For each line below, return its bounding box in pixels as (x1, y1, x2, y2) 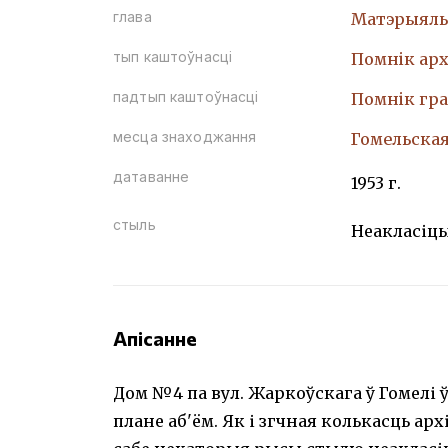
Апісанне (113, 326, 197, 350)
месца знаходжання (113, 128, 257, 145)
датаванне (113, 168, 190, 185)
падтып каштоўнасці (113, 88, 259, 105)
